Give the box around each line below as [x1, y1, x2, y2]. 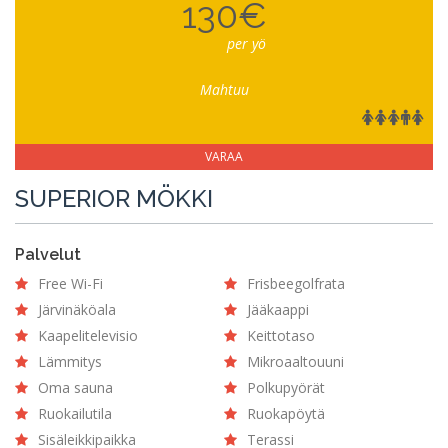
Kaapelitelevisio [38, 326, 138, 345]
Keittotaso [247, 326, 315, 345]
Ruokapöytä [247, 404, 325, 423]
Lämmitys [38, 352, 102, 371]
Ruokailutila [38, 404, 112, 423]
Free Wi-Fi [38, 274, 103, 293]
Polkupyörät [247, 378, 325, 397]
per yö [227, 34, 266, 53]
